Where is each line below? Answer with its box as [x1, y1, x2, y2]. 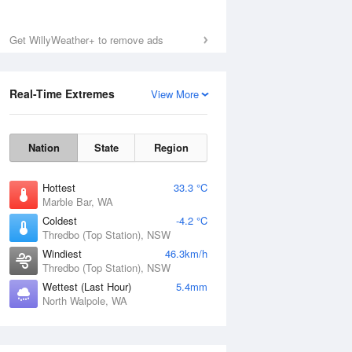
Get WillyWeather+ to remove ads [9, 32, 163, 47]
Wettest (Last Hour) [42, 279, 131, 294]
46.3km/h [165, 246, 207, 261]
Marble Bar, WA [42, 194, 113, 209]
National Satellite [207, 333, 287, 348]
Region [153, 140, 189, 155]
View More [151, 86, 199, 101]
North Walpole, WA [42, 293, 127, 308]
